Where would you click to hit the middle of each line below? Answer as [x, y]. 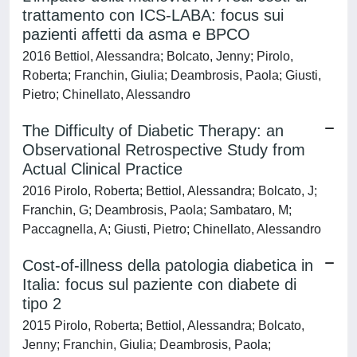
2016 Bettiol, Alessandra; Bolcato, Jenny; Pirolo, [158, 56]
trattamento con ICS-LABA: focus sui [153, 15]
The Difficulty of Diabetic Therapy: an [153, 131]
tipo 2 [42, 304]
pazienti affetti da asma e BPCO [136, 34]
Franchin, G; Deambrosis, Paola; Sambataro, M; [157, 210]
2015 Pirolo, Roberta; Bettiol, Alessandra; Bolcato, [163, 326]
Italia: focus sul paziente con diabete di [159, 284]
